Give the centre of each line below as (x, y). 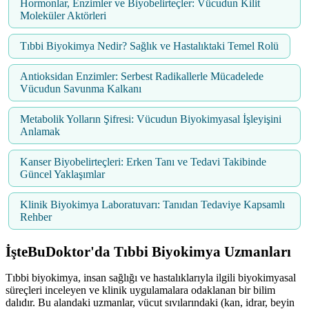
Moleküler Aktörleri (63, 15)
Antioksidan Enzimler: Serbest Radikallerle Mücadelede (142, 76)
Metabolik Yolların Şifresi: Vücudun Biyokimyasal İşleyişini (151, 119)
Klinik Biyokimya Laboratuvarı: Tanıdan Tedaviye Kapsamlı (152, 204)
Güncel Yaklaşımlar (62, 174)
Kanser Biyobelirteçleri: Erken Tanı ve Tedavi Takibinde (143, 161)
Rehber (36, 217)
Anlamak (40, 131)
